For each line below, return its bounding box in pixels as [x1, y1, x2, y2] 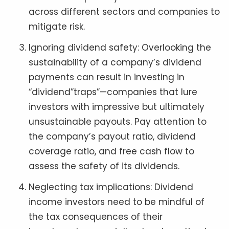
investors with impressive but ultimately [29, 101, 204, 113]
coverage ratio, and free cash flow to [29, 145, 194, 158]
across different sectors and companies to [29, 6, 220, 18]
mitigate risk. [29, 20, 85, 33]
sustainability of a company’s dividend [29, 56, 201, 69]
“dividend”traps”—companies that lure [29, 86, 197, 99]
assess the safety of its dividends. [29, 160, 179, 173]
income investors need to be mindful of [29, 196, 204, 209]
